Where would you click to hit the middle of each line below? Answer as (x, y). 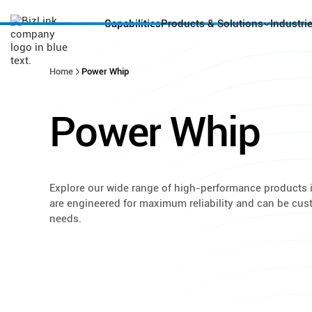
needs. (66, 218)
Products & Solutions (212, 23)
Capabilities (132, 23)
